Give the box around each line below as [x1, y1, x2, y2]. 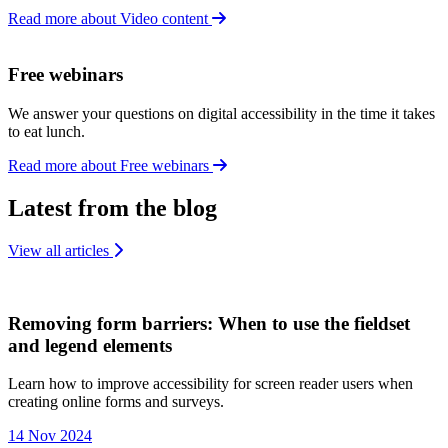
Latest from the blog [8, 195, 217, 222]
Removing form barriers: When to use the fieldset [8, 312, 410, 334]
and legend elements [8, 334, 172, 356]
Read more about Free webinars [8, 157, 213, 175]
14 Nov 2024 [8, 427, 92, 445]
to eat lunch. [8, 123, 85, 141]
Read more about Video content [8, 9, 212, 27]
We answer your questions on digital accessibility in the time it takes [8, 105, 435, 123]
